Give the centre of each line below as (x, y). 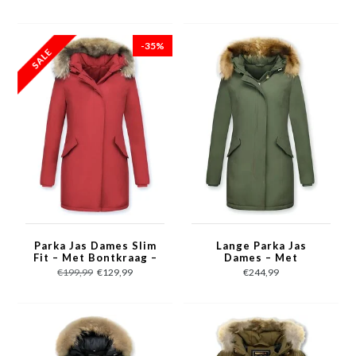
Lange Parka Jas (261, 246)
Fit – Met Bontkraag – (95, 257)
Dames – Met (261, 257)
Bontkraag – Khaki (261, 269)
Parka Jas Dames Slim (95, 246)
